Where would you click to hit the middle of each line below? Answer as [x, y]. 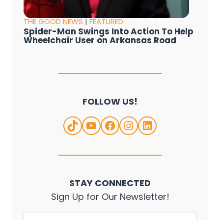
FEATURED [106, 21]
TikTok [84, 125]
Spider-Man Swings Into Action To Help [109, 31]
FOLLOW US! [110, 101]
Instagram [153, 125]
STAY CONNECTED [110, 183]
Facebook [132, 125]
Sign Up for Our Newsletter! [110, 196]
